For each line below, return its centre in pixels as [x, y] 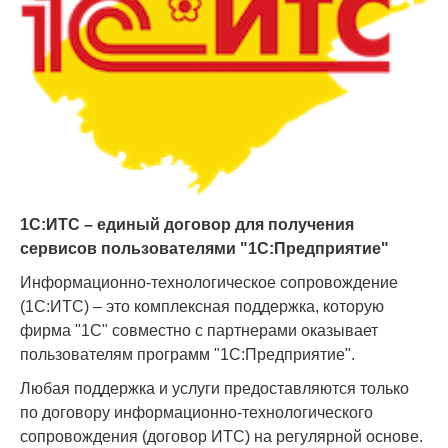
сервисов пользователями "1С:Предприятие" [204, 249]
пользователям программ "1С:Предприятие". [187, 355]
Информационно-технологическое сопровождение [209, 283]
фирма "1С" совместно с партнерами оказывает [199, 331]
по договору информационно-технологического [196, 413]
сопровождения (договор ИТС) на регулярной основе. [221, 437]
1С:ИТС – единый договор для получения [187, 225]
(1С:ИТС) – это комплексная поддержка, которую [202, 307]
